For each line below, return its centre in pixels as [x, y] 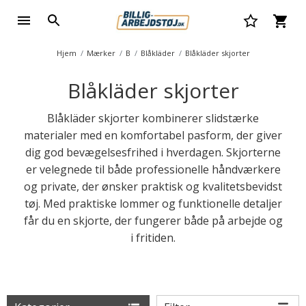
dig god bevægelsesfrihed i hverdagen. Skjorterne [153, 152]
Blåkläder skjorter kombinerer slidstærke [153, 118]
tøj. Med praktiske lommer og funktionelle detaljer [153, 204]
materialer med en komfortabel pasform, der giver [153, 135]
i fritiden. [153, 238]
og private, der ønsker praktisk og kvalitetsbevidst [153, 186]
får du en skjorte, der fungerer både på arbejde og [153, 221]
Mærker [101, 53]
